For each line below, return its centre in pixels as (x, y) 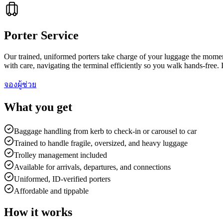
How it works (38, 212)
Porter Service (41, 35)
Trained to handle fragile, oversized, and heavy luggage (101, 143)
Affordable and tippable (51, 191)
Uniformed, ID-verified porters (62, 179)
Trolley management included (60, 155)
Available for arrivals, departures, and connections (92, 167)
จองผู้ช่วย (20, 84)
